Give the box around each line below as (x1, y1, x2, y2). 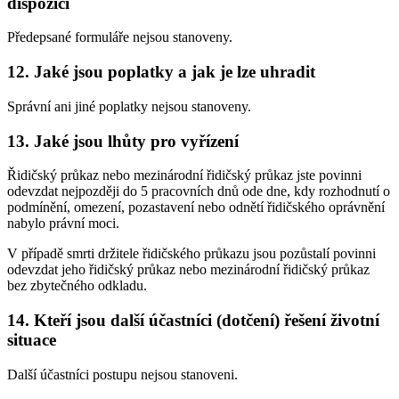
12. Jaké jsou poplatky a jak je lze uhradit (7, 62, 315, 82)
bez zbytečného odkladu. (7, 278, 147, 294)
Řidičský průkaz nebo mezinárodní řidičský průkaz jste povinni (7, 167, 362, 183)
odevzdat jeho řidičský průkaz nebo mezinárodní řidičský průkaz (7, 262, 370, 278)
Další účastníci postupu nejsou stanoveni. (7, 366, 238, 382)
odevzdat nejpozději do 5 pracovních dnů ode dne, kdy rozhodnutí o (7, 183, 390, 199)
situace (7, 330, 56, 349)
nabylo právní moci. (7, 216, 119, 232)
